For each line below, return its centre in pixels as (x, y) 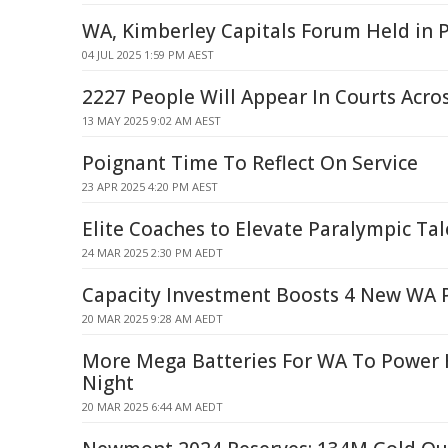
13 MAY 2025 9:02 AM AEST (151, 120)
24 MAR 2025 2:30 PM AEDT (152, 252)
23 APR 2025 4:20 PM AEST (150, 186)
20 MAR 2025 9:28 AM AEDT (152, 318)
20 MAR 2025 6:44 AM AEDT (152, 406)
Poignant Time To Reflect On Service (250, 163)
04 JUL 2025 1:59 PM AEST (148, 54)
